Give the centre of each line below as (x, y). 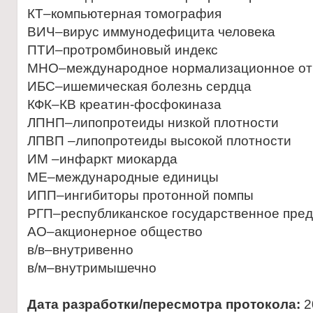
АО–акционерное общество (115, 232)
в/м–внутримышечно (92, 268)
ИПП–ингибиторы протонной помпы (140, 195)
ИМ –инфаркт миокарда (102, 159)
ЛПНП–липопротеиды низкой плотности (153, 123)
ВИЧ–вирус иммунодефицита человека (151, 32)
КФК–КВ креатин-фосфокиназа (124, 104)
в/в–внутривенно (80, 250)
